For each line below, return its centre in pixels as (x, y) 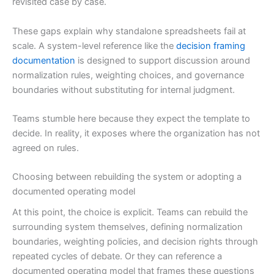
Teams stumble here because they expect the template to (131, 118)
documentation (44, 60)
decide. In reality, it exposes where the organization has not (136, 133)
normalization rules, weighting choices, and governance (128, 75)
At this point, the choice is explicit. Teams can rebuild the (130, 213)
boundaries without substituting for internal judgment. (124, 90)
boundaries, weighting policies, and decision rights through (135, 242)
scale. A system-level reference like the (94, 46)
